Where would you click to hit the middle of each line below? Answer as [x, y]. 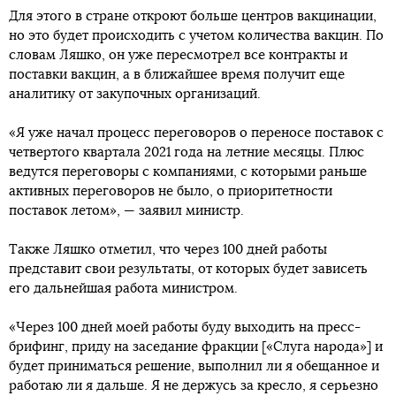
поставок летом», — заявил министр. [126, 211]
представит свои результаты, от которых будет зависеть [188, 270]
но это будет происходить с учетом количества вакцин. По [196, 36]
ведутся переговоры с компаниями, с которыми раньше [188, 172]
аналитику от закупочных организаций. [135, 95]
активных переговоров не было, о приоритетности [171, 192]
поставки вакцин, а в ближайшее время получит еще [177, 75]
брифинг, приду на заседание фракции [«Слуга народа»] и [196, 347]
